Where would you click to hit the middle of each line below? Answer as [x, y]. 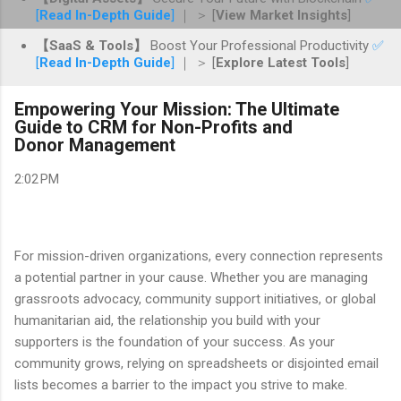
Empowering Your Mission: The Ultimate [177, 109]
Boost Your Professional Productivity [260, 46]
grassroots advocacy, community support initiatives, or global [195, 299]
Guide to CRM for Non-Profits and [154, 127]
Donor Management [95, 145]
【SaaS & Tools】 [91, 46]
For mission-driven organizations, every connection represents [199, 256]
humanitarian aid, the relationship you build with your [167, 320]
